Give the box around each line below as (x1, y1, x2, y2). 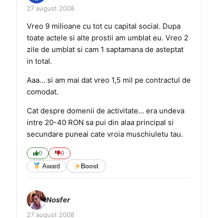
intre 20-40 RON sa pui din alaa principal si (27, 118, 174, 127)
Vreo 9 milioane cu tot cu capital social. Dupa (27, 21, 181, 31)
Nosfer (46, 195, 70, 204)
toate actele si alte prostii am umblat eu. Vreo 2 (27, 33, 188, 42)
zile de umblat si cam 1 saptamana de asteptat (27, 45, 183, 54)
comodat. (27, 87, 58, 96)
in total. (27, 56, 52, 66)
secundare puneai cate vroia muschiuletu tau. (27, 129, 183, 139)
